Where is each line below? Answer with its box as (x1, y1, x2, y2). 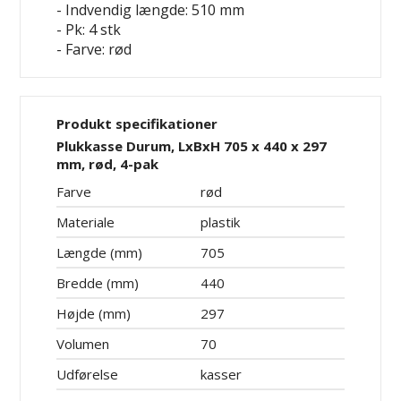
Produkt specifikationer (56, 114, 218, 132)
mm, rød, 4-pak (56, 154, 159, 173)
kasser (200, 364, 242, 383)
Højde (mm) (56, 303, 132, 322)
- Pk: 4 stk (56, 19, 122, 39)
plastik (200, 212, 240, 231)
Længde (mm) (56, 243, 143, 261)
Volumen (56, 334, 110, 353)
